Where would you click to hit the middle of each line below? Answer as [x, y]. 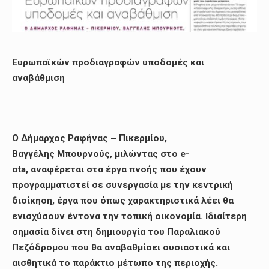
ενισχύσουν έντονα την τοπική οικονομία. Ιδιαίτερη [129, 216]
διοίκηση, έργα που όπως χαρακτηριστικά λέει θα [123, 200]
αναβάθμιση [38, 78]
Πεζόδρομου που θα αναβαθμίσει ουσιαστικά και [121, 247]
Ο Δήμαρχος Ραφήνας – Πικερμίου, [89, 138]
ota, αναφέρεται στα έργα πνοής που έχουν [109, 169]
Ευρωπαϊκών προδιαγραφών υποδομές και [108, 63]
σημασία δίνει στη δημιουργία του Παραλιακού [116, 231]
